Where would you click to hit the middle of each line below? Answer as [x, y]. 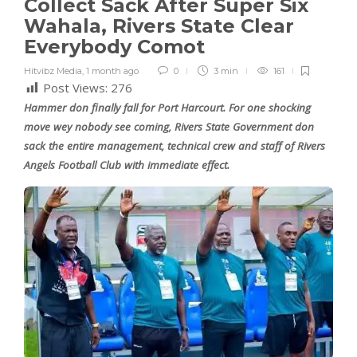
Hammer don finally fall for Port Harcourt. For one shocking [167, 108]
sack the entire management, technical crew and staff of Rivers [175, 146]
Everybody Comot [117, 47]
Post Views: [75, 88]
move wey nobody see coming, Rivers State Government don [169, 127]
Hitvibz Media [53, 71]
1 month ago [112, 71]
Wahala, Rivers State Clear [159, 26]
